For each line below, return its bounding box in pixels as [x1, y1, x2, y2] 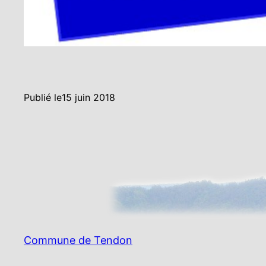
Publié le [24, 91, 62, 104]
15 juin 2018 [62, 91, 115, 104]
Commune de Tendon [24, 234, 132, 247]
